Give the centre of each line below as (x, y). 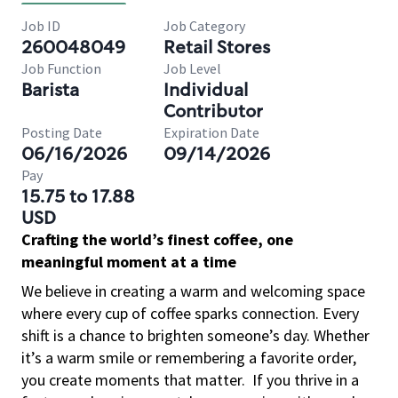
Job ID (41, 26)
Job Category (204, 26)
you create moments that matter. (133, 380)
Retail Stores (217, 47)
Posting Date (62, 132)
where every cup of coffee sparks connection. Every (190, 313)
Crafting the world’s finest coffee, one (157, 239)
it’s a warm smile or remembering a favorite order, (189, 358)
